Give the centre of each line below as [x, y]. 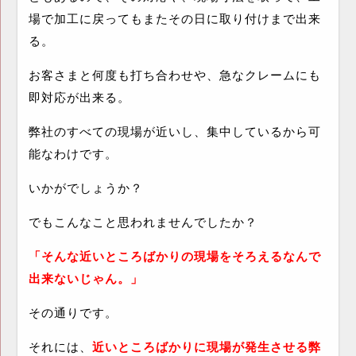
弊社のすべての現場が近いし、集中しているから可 [174, 132]
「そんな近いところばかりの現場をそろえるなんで [174, 256]
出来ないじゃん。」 [85, 279]
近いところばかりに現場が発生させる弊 [206, 347]
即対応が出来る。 [79, 97]
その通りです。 [73, 313]
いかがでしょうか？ [85, 188]
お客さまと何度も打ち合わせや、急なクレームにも [174, 75]
